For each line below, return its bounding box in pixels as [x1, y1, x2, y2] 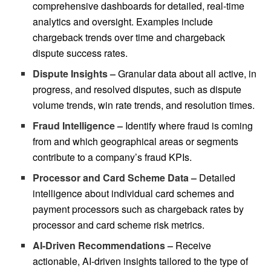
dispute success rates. [33, 45, 128, 60]
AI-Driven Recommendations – [33, 238, 174, 252]
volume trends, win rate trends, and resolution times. [33, 97, 258, 112]
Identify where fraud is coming [123, 118, 253, 132]
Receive [173, 238, 212, 252]
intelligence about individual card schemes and [33, 186, 235, 200]
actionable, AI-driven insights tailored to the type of [33, 253, 249, 268]
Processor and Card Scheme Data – [33, 170, 200, 184]
